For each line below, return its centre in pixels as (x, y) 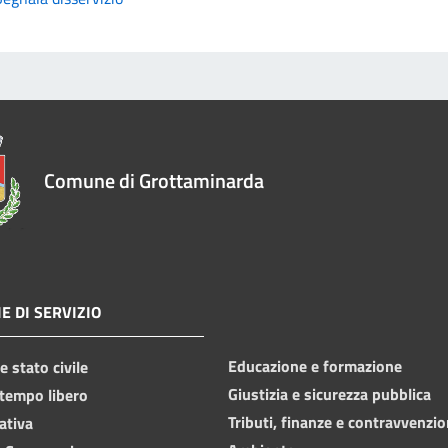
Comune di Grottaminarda (154, 180)
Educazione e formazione (315, 365)
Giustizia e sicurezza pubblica (329, 393)
